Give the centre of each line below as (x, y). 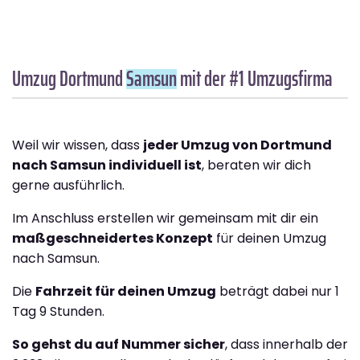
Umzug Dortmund (69, 78)
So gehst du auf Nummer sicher (119, 344)
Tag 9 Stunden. (58, 311)
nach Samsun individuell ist (107, 165)
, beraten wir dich (256, 165)
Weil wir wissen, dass (78, 145)
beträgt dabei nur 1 (278, 291)
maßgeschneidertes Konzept (112, 238)
